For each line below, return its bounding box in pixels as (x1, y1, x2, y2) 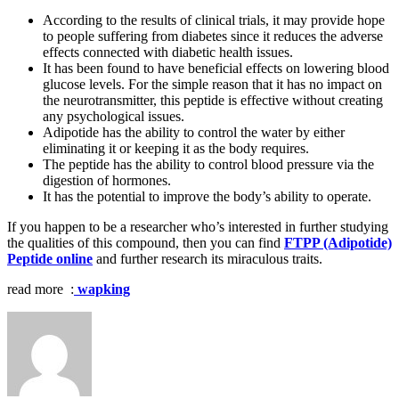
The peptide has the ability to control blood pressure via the (43, 156, 374, 172)
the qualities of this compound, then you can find (7, 234, 284, 250)
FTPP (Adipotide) (284, 234, 392, 250)
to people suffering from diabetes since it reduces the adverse (43, 28, 383, 44)
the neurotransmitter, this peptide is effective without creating (43, 92, 383, 108)
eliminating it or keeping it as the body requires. (43, 140, 309, 156)
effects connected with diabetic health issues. (43, 44, 293, 60)
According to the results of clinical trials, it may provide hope (43, 12, 385, 28)
